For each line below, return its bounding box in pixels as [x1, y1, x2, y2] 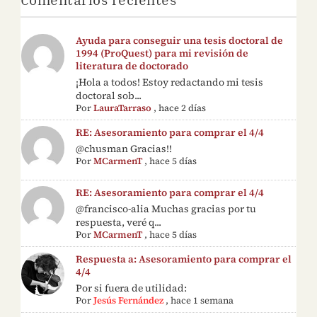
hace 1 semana [171, 294, 234, 306]
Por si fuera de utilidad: [76, 280, 188, 295]
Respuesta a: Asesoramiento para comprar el [76, 251, 292, 266]
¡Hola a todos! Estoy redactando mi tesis [76, 75, 264, 90]
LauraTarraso [93, 102, 152, 115]
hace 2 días [158, 102, 207, 115]
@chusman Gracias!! [76, 142, 173, 156]
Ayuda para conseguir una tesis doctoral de [76, 33, 284, 48]
